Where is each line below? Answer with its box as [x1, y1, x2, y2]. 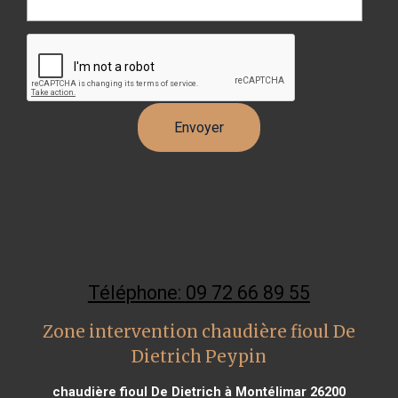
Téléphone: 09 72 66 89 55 [87, 281, 310, 304]
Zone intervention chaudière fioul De [42, 321, 355, 342]
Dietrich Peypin [131, 346, 267, 367]
